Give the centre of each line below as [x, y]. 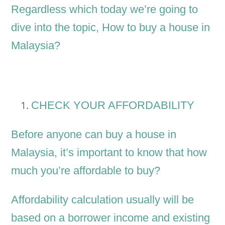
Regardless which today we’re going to [105, 10]
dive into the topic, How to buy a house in [111, 28]
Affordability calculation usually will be [103, 200]
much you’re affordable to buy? [86, 171]
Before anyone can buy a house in [94, 135]
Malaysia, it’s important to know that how [109, 153]
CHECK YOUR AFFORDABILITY [113, 105]
